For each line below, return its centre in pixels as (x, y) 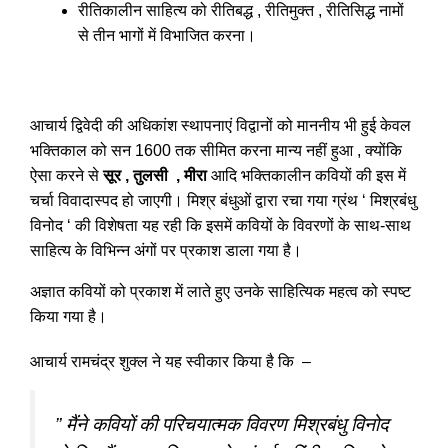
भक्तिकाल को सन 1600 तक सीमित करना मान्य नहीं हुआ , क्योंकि (216, 150)
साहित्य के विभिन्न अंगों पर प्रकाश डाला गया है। (166, 250)
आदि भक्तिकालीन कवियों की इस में (306, 175)
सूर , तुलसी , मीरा (155, 175)
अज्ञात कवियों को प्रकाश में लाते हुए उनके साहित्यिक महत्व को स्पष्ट (220, 291)
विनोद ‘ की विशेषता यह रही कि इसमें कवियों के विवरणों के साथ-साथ (220, 225)
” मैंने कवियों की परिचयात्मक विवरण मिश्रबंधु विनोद (222, 424)
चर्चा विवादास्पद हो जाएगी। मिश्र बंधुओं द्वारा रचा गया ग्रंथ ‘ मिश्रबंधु (223, 200)
